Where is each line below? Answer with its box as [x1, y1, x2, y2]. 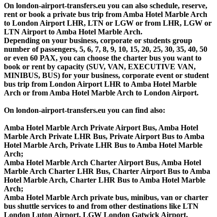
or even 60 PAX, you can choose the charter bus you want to [4, 54, 201, 62]
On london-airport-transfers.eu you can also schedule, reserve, [4, 1, 207, 10]
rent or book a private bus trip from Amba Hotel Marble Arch [4, 10, 207, 19]
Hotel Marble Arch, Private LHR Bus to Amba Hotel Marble [4, 141, 202, 150]
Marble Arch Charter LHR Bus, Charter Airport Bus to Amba [4, 167, 210, 176]
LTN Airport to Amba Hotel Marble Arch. [4, 28, 142, 36]
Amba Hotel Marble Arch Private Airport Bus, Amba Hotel [4, 124, 198, 132]
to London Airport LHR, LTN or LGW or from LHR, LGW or [4, 19, 212, 28]
